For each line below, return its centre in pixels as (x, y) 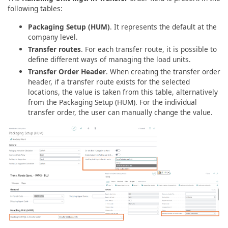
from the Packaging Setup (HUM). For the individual (112, 102)
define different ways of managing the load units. (109, 60)
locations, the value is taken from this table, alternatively (123, 92)
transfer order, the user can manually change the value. (120, 112)
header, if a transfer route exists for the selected (109, 82)
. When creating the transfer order (163, 72)
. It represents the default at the (163, 27)
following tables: (35, 9)
